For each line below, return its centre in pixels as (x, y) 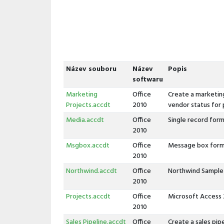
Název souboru (91, 69)
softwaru (147, 80)
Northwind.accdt (91, 171)
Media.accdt (85, 120)
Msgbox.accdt (87, 146)
